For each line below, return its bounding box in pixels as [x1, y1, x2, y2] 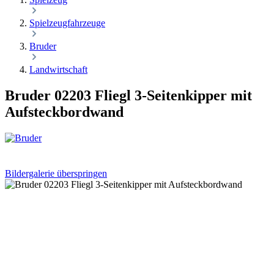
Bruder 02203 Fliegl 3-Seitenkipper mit [5, 87, 252, 103]
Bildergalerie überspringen [5, 168, 107, 179]
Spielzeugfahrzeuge [29, 18, 105, 28]
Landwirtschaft [29, 64, 87, 75]
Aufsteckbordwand [5, 103, 124, 120]
